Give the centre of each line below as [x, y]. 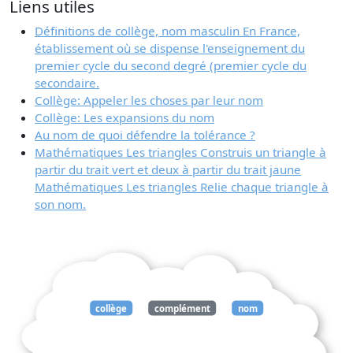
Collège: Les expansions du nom [124, 117]
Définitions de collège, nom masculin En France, [167, 30]
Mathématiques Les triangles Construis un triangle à [180, 152]
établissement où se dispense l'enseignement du [170, 48]
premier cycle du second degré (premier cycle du [171, 65]
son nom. [60, 204]
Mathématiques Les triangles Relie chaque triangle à [182, 186]
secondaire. [67, 82]
